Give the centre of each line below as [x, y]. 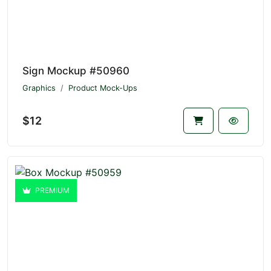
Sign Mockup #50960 [76, 70]
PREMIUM [51, 190]
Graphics [39, 88]
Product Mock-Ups [103, 88]
